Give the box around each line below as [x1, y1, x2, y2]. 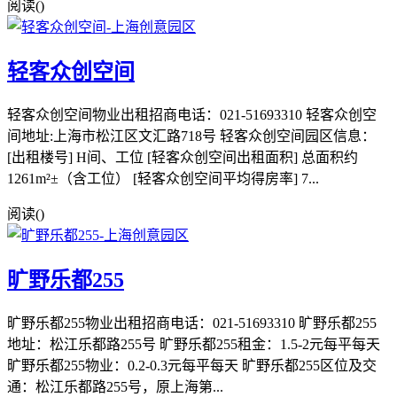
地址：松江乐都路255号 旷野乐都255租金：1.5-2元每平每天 [7, 337, 380, 353]
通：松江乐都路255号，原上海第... [7, 379, 223, 395]
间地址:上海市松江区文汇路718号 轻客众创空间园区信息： [7, 128, 376, 144]
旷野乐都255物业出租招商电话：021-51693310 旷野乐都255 [7, 315, 377, 331]
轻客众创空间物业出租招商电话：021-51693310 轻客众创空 [7, 107, 377, 123]
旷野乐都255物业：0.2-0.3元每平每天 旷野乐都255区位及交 [7, 358, 377, 374]
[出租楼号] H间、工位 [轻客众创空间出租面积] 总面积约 [7, 150, 358, 166]
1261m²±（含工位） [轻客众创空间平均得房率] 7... [7, 171, 319, 187]
